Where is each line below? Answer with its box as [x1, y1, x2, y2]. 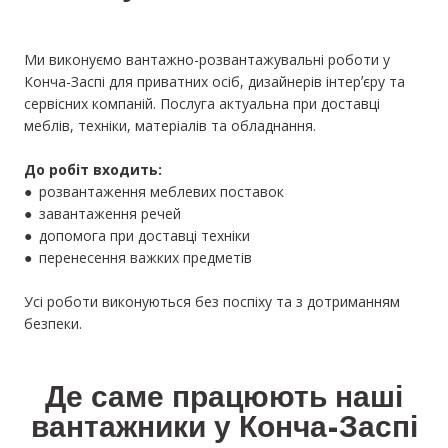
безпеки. [24, 314, 82, 334]
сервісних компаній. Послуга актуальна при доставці [24, 94, 380, 114]
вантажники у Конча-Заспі [30, 416, 418, 445]
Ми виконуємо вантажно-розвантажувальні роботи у [24, 50, 390, 70]
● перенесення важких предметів [24, 248, 252, 268]
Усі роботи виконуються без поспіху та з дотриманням [24, 292, 400, 312]
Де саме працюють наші [45, 386, 403, 415]
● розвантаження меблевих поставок [24, 182, 284, 202]
